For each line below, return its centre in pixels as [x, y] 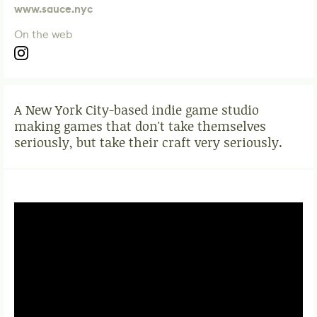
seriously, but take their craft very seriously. [148, 143]
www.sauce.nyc [53, 9]
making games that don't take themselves [140, 126]
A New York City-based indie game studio [137, 110]
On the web [43, 34]
